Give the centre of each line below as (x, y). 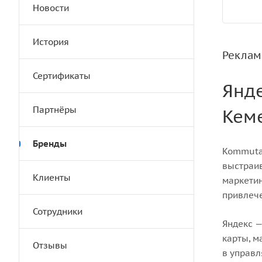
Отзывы (50, 245)
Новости (51, 8)
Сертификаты (62, 76)
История (51, 42)
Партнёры (55, 110)
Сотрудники (58, 211)
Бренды (50, 144)
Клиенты (52, 177)
